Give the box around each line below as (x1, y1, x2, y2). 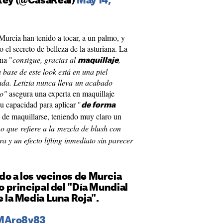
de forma (81, 102, 115, 109)
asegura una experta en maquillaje (7, 88, 114, 99)
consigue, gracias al (12, 54, 78, 65)
